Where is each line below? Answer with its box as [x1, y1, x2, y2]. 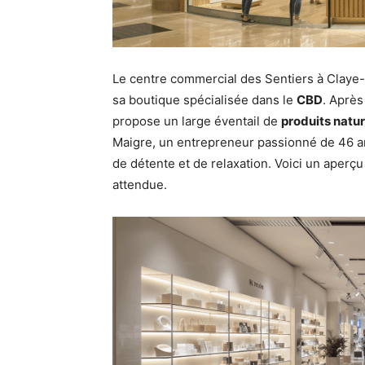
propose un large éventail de [112, 113, 281, 130]
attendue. [112, 177, 167, 193]
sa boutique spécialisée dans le [112, 92, 297, 108]
